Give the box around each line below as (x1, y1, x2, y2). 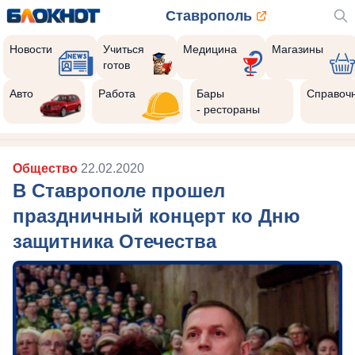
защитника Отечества (13, 231, 216, 252)
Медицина (182, 43, 237, 55)
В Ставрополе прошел (13, 180, 225, 201)
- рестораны (197, 103, 261, 116)
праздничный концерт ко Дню (13, 205, 300, 227)
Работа (98, 87, 136, 100)
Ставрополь (165, 8, 252, 24)
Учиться (103, 43, 145, 55)
